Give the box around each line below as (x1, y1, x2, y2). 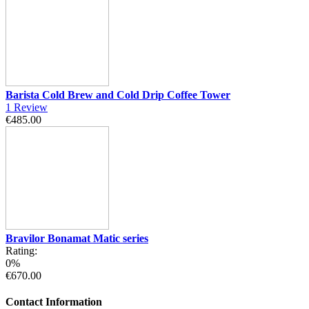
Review (14, 101, 48, 113)
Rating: (6, 244, 37, 257)
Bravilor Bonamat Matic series (6, 232, 148, 244)
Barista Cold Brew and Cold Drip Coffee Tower (6, 88, 230, 101)
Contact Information (6, 295, 102, 308)
